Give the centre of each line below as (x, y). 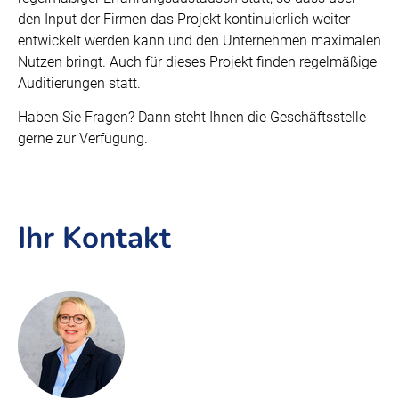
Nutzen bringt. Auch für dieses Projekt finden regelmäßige (197, 62)
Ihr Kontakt (94, 238)
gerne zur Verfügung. (83, 138)
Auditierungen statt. (79, 83)
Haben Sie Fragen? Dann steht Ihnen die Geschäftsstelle (192, 117)
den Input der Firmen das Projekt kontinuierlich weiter (184, 19)
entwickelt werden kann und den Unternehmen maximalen (199, 41)
